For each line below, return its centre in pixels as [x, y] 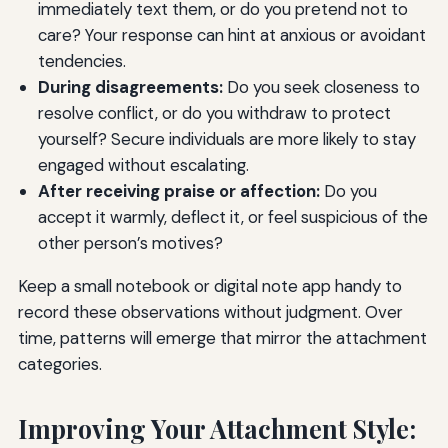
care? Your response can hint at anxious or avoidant [231, 34]
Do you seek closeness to [321, 86]
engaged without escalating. [143, 164]
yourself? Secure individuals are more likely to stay [226, 138]
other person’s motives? [130, 242]
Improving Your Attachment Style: [216, 428]
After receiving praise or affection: [178, 190]
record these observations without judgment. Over [210, 311]
